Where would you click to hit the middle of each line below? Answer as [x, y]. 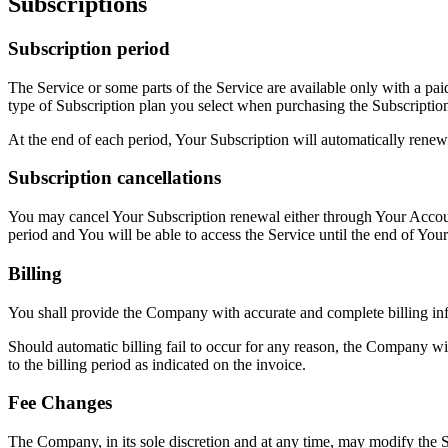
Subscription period [89, 48]
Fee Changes [60, 403]
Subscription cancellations [114, 178]
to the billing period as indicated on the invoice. [157, 364]
